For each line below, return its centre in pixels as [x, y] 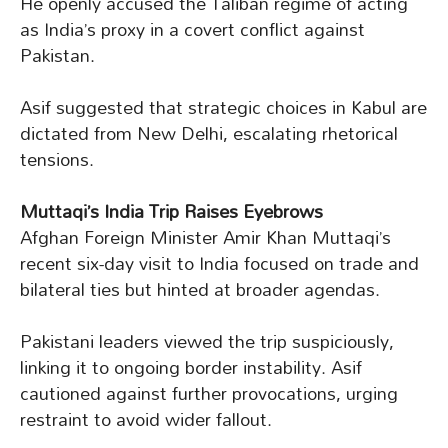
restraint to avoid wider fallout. [146, 420]
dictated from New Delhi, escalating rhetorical [209, 134]
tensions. [57, 160]
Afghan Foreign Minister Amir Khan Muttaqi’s [205, 238]
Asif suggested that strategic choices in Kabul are [223, 108]
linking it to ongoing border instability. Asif [191, 368]
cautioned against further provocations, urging [209, 394]
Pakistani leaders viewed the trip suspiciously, [207, 342]
